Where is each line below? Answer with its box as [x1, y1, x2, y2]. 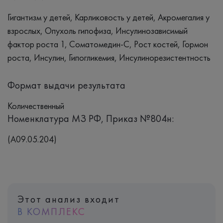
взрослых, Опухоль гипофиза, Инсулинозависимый [7, 24, 188, 36]
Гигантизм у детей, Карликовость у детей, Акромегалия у [7, 11, 210, 23]
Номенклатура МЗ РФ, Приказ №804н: [7, 111, 174, 125]
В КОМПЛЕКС [17, 205, 86, 218]
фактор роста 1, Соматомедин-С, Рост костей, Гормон [7, 38, 208, 50]
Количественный [7, 100, 64, 111]
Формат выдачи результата [7, 78, 125, 92]
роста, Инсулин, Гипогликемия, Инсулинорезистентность [7, 51, 211, 63]
